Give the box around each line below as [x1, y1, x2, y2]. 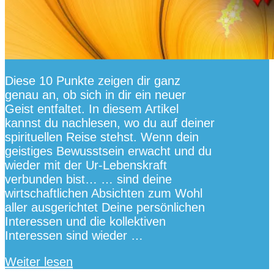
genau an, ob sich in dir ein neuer [5, 88, 186, 102]
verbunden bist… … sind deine [5, 172, 172, 187]
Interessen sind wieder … [5, 229, 143, 243]
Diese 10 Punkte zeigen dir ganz [5, 74, 180, 88]
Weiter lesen [5, 255, 73, 269]
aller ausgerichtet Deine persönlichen [5, 201, 205, 215]
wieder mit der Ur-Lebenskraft [5, 158, 167, 172]
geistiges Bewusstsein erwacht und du [5, 144, 212, 158]
